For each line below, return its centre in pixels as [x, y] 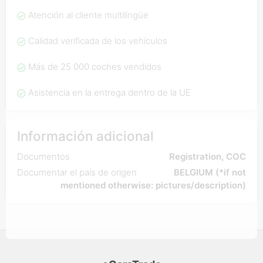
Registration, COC [208, 157]
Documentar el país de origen [77, 173]
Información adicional [85, 136]
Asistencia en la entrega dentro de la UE [109, 93]
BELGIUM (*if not [210, 173]
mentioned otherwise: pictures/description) [154, 186]
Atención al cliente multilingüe [88, 15]
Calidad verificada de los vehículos [97, 41]
